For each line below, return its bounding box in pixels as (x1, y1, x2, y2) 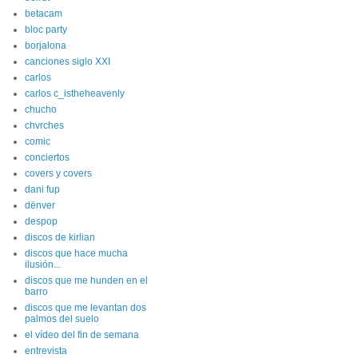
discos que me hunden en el (25, 275, 148, 286)
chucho (25, 104, 57, 115)
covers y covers (25, 168, 92, 179)
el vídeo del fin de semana (25, 329, 139, 340)
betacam (25, 8, 62, 19)
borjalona (25, 40, 66, 51)
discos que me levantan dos (25, 302, 146, 313)
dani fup (25, 184, 60, 195)
